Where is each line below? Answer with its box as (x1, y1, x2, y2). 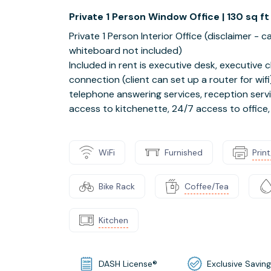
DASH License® (99, 258, 157, 269)
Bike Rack (99, 180, 135, 192)
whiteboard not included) (69, 44, 182, 57)
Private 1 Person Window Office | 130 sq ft (69, 10, 269, 23)
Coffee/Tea (184, 180, 229, 192)
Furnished (165, 146, 203, 158)
